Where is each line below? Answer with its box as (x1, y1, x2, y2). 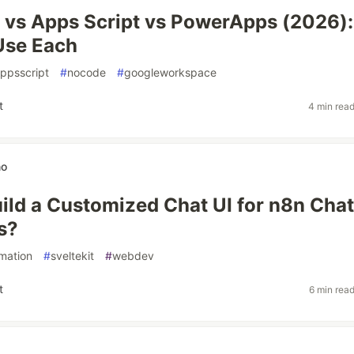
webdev (112, 249, 154, 262)
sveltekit (51, 249, 94, 262)
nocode (67, 66, 106, 79)
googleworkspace (124, 66, 217, 79)
